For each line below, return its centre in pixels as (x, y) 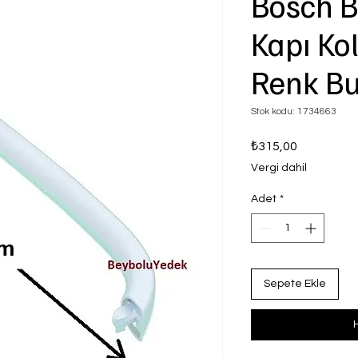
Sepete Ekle (295, 284)
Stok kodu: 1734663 (294, 111)
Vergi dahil (279, 168)
